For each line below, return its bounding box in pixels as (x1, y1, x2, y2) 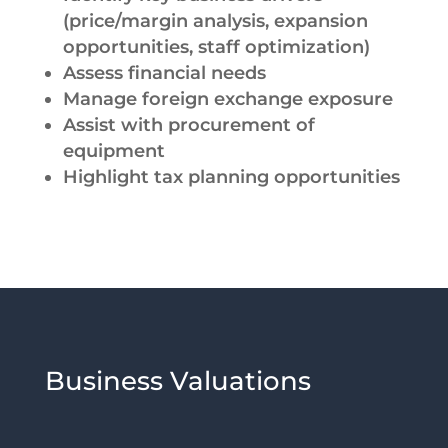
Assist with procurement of (62, 113, 315, 136)
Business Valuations (44, 364, 311, 397)
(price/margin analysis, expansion (62, 9, 368, 32)
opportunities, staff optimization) (62, 35, 370, 58)
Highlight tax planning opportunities (62, 165, 400, 188)
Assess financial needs (62, 61, 266, 84)
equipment (62, 139, 165, 162)
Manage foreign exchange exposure (62, 87, 393, 110)
